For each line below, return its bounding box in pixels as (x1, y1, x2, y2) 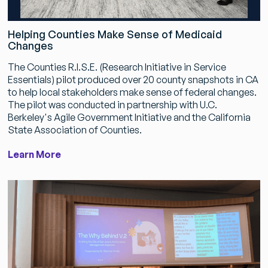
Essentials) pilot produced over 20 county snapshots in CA (7, 73, 258, 86)
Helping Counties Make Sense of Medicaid (7, 27, 222, 41)
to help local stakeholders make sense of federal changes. (7, 86, 257, 98)
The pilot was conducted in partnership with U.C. (7, 98, 217, 111)
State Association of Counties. (7, 123, 142, 136)
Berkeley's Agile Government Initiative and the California (7, 111, 251, 123)
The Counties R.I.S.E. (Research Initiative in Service (7, 60, 226, 73)
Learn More (7, 148, 61, 160)
